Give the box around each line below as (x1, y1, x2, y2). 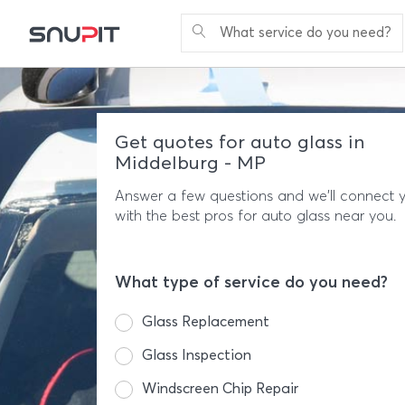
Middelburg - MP (115, 151, 266, 174)
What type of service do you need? (115, 272, 388, 292)
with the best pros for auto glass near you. (115, 207, 397, 224)
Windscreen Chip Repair (142, 380, 298, 397)
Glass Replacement (142, 313, 269, 330)
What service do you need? (220, 24, 391, 41)
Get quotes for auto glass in (115, 130, 364, 153)
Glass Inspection (142, 346, 251, 363)
